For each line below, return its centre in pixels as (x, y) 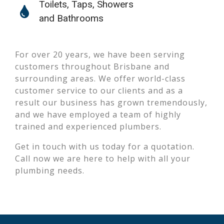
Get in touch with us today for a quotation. (105, 146)
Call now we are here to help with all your (103, 158)
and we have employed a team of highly (98, 114)
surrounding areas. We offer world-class (100, 78)
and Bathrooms (71, 18)
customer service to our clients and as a (99, 90)
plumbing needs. (50, 170)
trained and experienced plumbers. (88, 126)
